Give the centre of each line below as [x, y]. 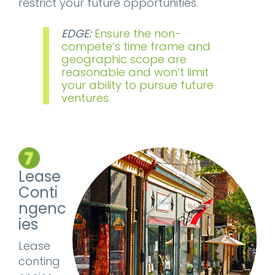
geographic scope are [124, 59]
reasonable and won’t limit [135, 72]
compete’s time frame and [136, 46]
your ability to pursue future [137, 85]
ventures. [86, 98]
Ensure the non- [138, 33]
